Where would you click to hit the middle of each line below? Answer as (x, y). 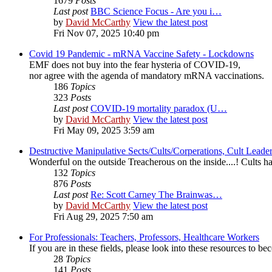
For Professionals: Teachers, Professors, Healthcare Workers (144, 237)
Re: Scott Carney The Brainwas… (156, 195)
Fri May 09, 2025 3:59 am (104, 131)
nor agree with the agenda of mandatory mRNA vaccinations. (147, 76)
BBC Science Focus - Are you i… (156, 12)
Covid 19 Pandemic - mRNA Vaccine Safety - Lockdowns (141, 54)
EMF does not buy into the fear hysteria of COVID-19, (135, 65)
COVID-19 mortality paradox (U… (159, 109)
